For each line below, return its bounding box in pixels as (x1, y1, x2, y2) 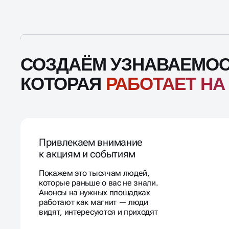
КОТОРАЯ (20, 59, 106, 79)
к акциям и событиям (39, 133, 135, 145)
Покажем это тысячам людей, (39, 153, 150, 163)
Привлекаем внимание (39, 121, 142, 133)
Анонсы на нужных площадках (39, 173, 150, 182)
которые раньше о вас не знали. (39, 163, 158, 173)
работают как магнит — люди (39, 182, 148, 192)
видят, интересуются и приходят (39, 192, 158, 202)
